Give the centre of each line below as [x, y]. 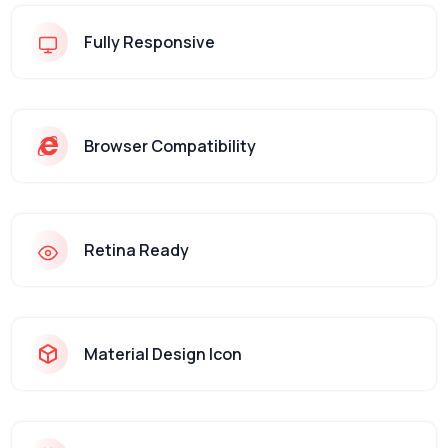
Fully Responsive [149, 42]
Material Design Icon [163, 354]
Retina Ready [136, 250]
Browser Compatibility [170, 146]
